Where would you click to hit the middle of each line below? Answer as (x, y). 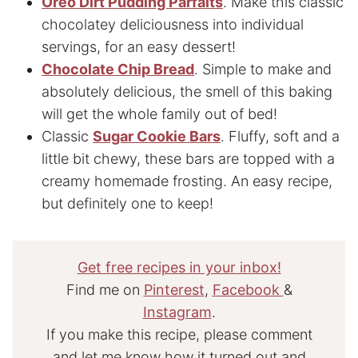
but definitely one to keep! (127, 203)
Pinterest (174, 289)
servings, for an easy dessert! (139, 46)
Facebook (248, 289)
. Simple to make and (263, 69)
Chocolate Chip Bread (118, 69)
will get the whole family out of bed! (159, 113)
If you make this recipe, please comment (179, 334)
